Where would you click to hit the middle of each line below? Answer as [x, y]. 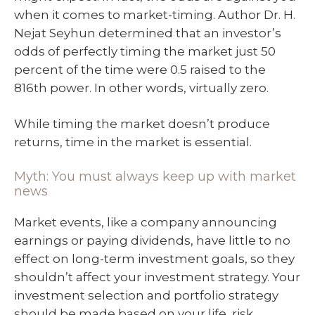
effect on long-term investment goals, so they [154, 258]
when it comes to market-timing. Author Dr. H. [155, 14]
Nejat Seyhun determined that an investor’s [148, 33]
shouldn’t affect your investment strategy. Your [157, 277]
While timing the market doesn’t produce [142, 124]
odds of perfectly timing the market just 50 [145, 51]
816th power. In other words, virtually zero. [141, 88]
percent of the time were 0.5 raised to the [140, 69]
